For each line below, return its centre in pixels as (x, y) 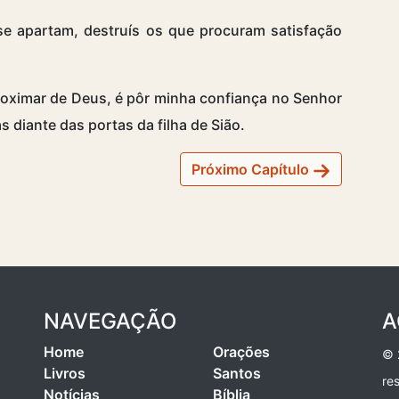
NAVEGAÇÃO (110, 321)
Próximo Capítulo (252, 169)
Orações (241, 351)
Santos (237, 373)
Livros (65, 373)
